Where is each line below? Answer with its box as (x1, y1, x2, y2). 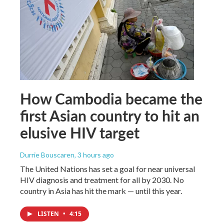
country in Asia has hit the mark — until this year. (20, 185, 182, 195)
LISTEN (37, 209, 60, 218)
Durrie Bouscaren (20, 150, 74, 159)
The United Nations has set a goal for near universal (20, 163, 195, 173)
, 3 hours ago (74, 150, 114, 159)
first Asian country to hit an (20, 104, 199, 126)
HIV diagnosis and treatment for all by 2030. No (20, 174, 184, 184)
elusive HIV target (20, 121, 139, 143)
